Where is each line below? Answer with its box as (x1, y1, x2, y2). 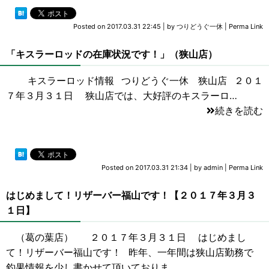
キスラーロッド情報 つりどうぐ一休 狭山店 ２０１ (6, 75, 263, 87)
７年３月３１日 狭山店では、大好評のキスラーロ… (6, 90, 237, 102)
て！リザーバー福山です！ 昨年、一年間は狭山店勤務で (6, 247, 253, 259)
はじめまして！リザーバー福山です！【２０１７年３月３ (6, 190, 256, 202)
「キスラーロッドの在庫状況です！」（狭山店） (6, 48, 217, 60)
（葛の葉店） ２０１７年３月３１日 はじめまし (6, 232, 246, 244)
